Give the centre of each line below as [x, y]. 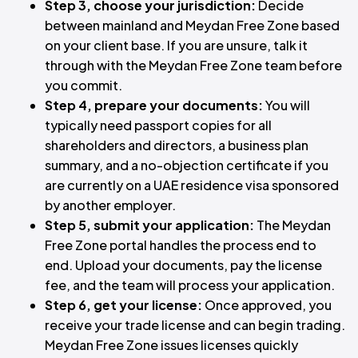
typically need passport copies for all [158, 125]
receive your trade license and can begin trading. [195, 325]
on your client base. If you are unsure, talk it [176, 45]
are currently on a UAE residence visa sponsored [192, 185]
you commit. [84, 85]
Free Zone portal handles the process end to [181, 245]
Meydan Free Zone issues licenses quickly [171, 345]
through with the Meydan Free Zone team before [193, 65]
